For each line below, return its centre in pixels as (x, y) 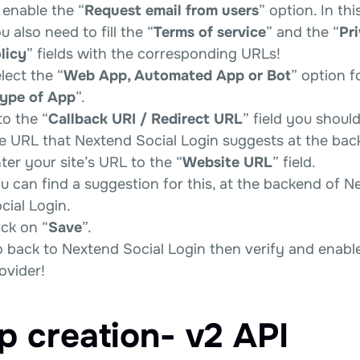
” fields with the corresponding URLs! (153, 53)
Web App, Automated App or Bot (177, 75)
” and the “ (303, 32)
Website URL (227, 162)
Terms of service (210, 32)
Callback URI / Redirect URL (145, 119)
